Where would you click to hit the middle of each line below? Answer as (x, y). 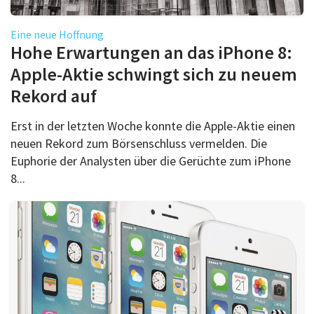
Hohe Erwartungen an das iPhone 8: (151, 52)
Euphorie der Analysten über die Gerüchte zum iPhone (151, 161)
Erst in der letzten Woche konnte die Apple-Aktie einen (153, 125)
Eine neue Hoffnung (57, 34)
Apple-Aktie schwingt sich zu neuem (154, 74)
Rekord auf (54, 95)
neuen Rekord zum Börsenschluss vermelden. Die (139, 143)
